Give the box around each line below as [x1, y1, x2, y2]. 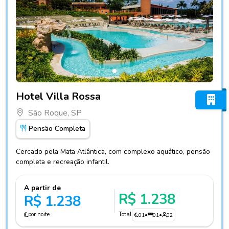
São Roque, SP [28, 107, 82, 119]
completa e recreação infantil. [16, 157, 109, 167]
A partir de [24, 183, 61, 193]
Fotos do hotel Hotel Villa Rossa [15, 82, 132, 94]
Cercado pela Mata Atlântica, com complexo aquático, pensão [16, 147, 210, 157]
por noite [28, 211, 50, 219]
